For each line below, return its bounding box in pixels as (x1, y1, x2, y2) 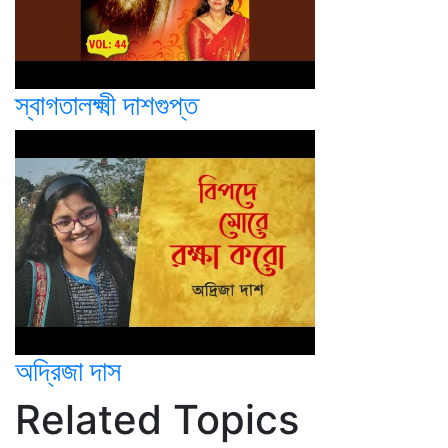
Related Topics (15, 395, 299, 444)
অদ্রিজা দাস (15, 354, 121, 388)
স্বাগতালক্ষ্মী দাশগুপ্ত (15, 88, 198, 122)
